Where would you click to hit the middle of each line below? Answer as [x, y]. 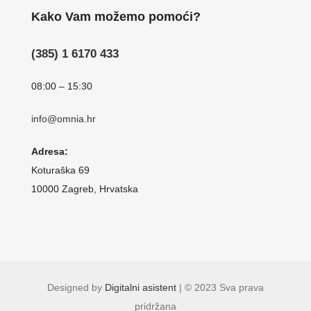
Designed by [76, 287]
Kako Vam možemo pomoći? [116, 16]
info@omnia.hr [63, 118]
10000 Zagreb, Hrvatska [84, 188]
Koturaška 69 [60, 170]
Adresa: [49, 151]
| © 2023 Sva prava [220, 287]
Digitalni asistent [140, 287]
